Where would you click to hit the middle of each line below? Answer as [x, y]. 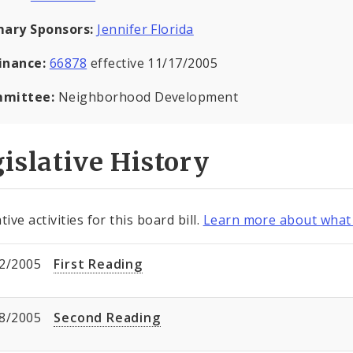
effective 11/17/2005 [152, 63]
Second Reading [107, 318]
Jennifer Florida [145, 30]
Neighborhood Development [148, 97]
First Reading [98, 264]
